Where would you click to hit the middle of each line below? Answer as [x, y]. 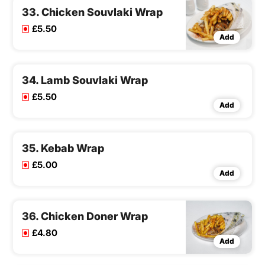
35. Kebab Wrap [63, 148]
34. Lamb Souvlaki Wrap [85, 80]
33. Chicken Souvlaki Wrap [92, 12]
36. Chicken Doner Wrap [85, 216]
